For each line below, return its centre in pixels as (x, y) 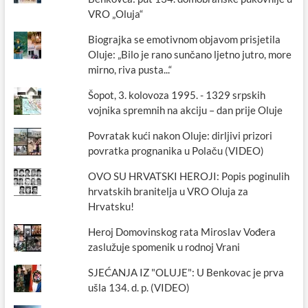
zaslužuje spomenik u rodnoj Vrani (164, 247)
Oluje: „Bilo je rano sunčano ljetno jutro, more (190, 55)
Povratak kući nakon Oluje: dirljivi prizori (180, 136)
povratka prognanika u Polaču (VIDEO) (176, 151)
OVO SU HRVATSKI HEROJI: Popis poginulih (189, 176)
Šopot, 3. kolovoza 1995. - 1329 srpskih (177, 95)
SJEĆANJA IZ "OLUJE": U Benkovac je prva (186, 273)
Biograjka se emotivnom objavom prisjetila (185, 40)
